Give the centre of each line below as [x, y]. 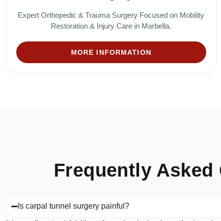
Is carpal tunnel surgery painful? [74, 206]
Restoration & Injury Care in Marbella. [111, 26]
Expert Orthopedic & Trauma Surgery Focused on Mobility [111, 15]
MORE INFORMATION [111, 53]
